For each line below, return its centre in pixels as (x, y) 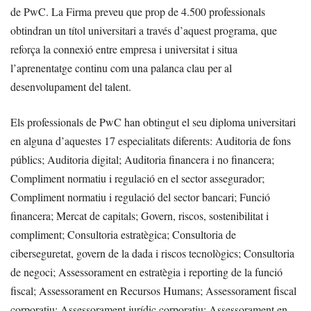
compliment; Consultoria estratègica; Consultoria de (123, 234)
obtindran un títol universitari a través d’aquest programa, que (144, 30)
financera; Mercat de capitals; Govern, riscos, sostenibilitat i (140, 215)
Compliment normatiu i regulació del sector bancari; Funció (140, 196)
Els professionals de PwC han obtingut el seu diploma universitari (153, 121)
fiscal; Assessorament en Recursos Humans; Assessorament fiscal (153, 290)
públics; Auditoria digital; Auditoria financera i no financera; (142, 159)
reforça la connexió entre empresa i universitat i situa (124, 49)
